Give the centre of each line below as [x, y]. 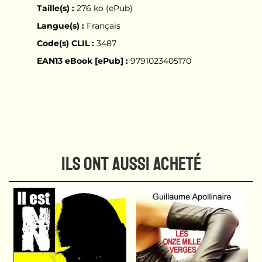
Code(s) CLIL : [65, 43]
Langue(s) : [60, 25]
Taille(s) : [55, 8]
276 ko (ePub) [103, 8]
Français [102, 25]
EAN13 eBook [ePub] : [82, 61]
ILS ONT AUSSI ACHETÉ [131, 164]
